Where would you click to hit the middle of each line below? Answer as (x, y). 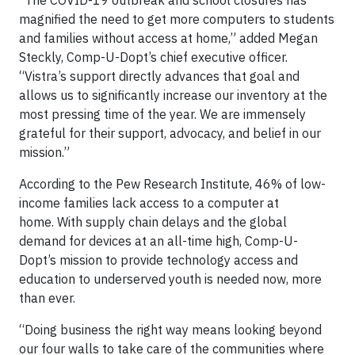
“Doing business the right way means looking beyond (170, 330)
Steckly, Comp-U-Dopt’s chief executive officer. (155, 57)
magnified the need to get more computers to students (177, 19)
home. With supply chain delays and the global (153, 222)
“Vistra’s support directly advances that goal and (159, 76)
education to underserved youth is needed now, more (170, 279)
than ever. (49, 298)
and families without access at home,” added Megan (168, 38)
